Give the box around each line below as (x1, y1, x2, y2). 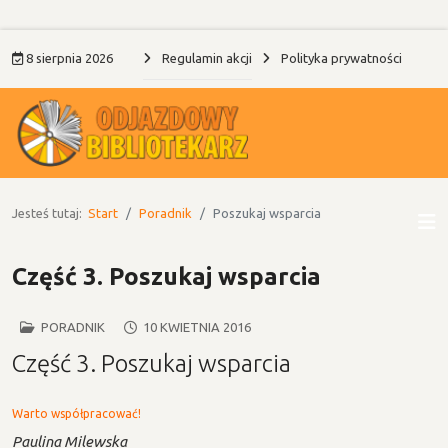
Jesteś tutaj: (12, 206, 88, 220)
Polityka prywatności (278, 51, 402, 65)
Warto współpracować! (12, 407, 141, 420)
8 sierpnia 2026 (23, 51, 113, 65)
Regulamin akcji (159, 51, 252, 65)
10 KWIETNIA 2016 (143, 320, 251, 334)
